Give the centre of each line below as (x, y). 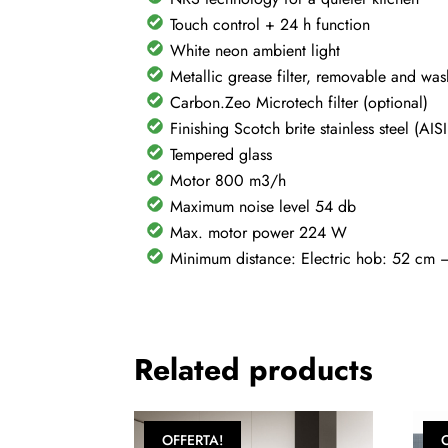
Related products (254, 370)
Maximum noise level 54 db (263, 207)
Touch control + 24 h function (270, 25)
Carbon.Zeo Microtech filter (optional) (299, 103)
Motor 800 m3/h (228, 181)
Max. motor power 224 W (259, 233)
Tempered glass (221, 155)
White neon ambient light (255, 51)
